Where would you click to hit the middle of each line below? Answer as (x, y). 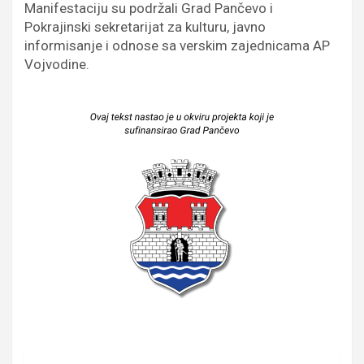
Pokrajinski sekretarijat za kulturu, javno (145, 26)
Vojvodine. (57, 64)
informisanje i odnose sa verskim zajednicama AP (177, 45)
